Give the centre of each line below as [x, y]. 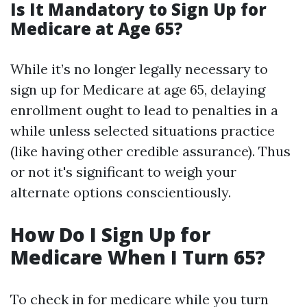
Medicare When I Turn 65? [138, 257]
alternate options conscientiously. [121, 192]
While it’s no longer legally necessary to [139, 69]
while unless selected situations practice [143, 131]
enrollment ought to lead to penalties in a [144, 110]
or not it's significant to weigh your [123, 172]
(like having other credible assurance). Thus [150, 151]
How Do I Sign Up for [110, 234]
